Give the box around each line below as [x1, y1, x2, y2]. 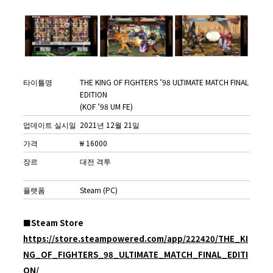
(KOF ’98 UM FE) [80, 101, 133, 112]
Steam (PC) [80, 185, 118, 196]
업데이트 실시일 [23, 119, 76, 130]
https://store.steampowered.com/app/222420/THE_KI [23, 233, 248, 245]
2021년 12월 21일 [80, 119, 140, 130]
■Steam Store [23, 217, 83, 229]
